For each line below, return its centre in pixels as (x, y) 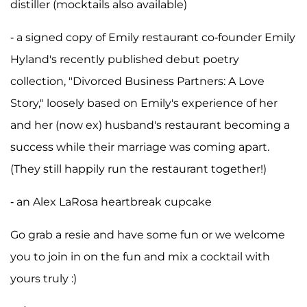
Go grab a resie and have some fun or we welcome (148, 234)
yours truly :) (44, 278)
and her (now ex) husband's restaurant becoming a (150, 125)
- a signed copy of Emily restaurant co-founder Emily (153, 37)
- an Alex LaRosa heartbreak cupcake (111, 201)
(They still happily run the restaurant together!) (138, 169)
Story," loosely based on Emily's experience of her (144, 103)
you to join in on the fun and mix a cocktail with (140, 256)
